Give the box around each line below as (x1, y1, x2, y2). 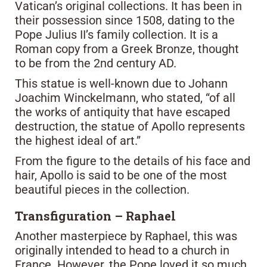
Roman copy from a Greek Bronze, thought (15, 42, 239, 57)
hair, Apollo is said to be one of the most (15, 168, 227, 183)
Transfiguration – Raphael (15, 208, 176, 224)
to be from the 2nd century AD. (15, 56, 176, 71)
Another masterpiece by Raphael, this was (15, 229, 237, 244)
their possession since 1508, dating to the (15, 13, 235, 28)
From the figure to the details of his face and (15, 154, 250, 169)
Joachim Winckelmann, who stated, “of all (15, 91, 235, 105)
